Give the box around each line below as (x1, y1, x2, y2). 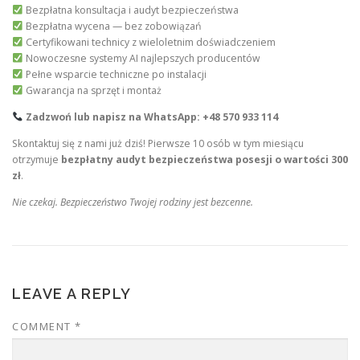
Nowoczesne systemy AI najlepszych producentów (22, 51, 260, 65)
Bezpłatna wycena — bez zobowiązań (22, 18, 202, 33)
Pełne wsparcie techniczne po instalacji (22, 67, 207, 81)
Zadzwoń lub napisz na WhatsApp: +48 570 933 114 (22, 109, 278, 124)
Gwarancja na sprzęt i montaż (22, 83, 162, 97)
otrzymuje (12, 153, 61, 166)
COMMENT (12, 319, 75, 334)
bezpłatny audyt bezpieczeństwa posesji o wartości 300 (61, 153, 348, 166)
